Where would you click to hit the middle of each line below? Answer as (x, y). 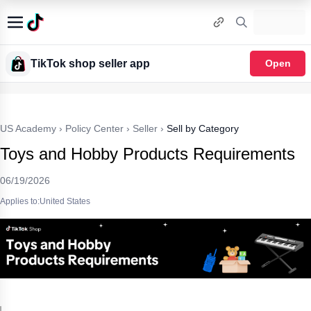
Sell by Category (203, 128)
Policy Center (94, 128)
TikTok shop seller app (90, 63)
